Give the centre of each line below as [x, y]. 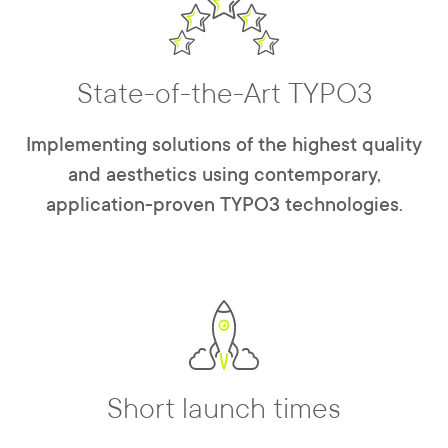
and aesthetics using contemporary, [224, 175]
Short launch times [224, 409]
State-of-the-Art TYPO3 [224, 94]
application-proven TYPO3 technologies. [224, 205]
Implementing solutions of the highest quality [224, 145]
